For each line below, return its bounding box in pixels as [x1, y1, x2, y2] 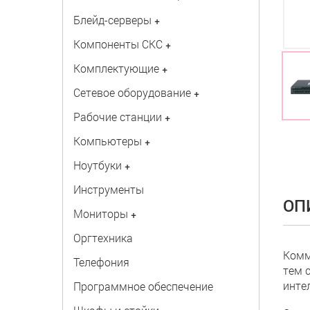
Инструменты [73, 182, 144, 197]
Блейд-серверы [73, 12, 152, 27]
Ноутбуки [73, 158, 122, 172]
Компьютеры [73, 134, 142, 148]
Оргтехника [73, 230, 133, 245]
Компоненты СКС [73, 37, 163, 51]
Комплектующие [73, 61, 159, 75]
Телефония [73, 255, 129, 269]
